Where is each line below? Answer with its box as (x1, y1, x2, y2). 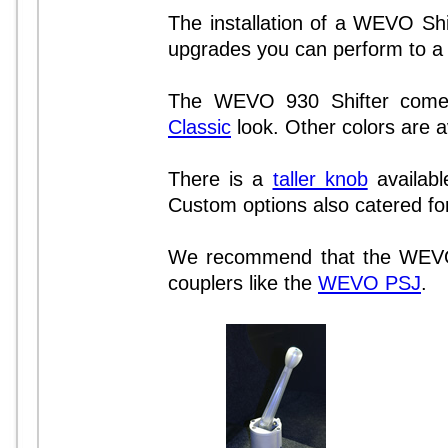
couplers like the (168, 272, 318, 294)
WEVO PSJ (318, 272, 421, 294)
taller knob (272, 168, 368, 190)
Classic (168, 116, 231, 138)
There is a (168, 168, 273, 190)
